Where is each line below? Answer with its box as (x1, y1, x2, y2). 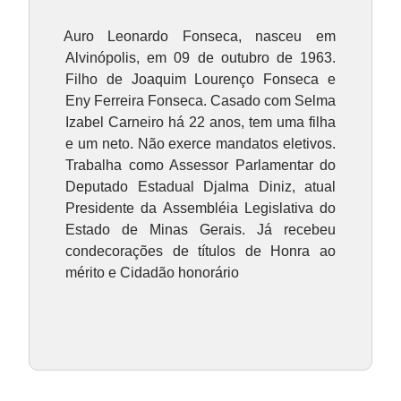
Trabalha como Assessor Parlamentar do (65, 158, 336, 174)
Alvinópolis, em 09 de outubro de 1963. (65, 50, 336, 66)
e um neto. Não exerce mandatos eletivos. (65, 136, 336, 152)
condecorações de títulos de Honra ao (65, 243, 336, 260)
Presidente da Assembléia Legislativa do (65, 200, 336, 217)
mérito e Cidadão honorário (65, 265, 239, 281)
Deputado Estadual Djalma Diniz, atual (65, 179, 336, 195)
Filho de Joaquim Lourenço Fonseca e (65, 72, 336, 88)
